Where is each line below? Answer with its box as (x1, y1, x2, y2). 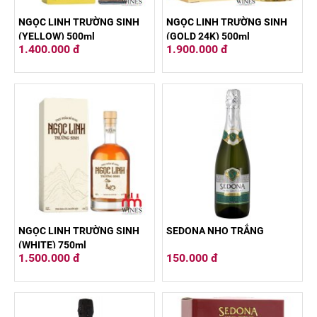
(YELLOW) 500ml (18, 30, 95, 42)
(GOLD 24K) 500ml (166, 30, 250, 42)
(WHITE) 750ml (18, 239, 86, 251)
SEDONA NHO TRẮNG (166, 225, 264, 237)
